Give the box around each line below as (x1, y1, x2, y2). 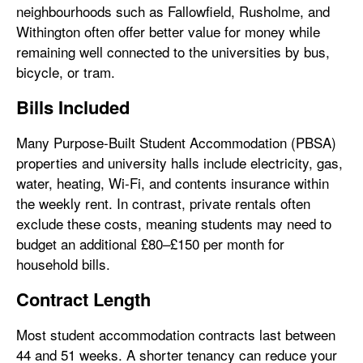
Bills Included (16, 93, 130, 120)
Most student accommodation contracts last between (16, 323, 335, 344)
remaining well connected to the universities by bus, (16, 41, 330, 62)
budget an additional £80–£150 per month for (16, 233, 284, 254)
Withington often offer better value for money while (16, 20, 320, 41)
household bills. (16, 253, 110, 274)
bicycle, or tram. (16, 61, 115, 82)
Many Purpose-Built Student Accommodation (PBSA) (16, 131, 336, 152)
